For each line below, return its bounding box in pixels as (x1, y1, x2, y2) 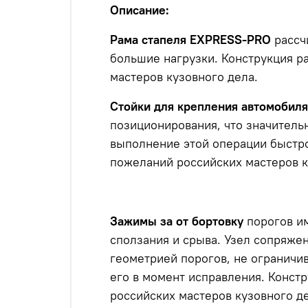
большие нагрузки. (110, 50, 218, 67)
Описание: (110, 2, 169, 19)
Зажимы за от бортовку (110, 213, 243, 230)
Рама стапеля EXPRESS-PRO (110, 32, 271, 48)
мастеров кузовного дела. (110, 69, 258, 85)
